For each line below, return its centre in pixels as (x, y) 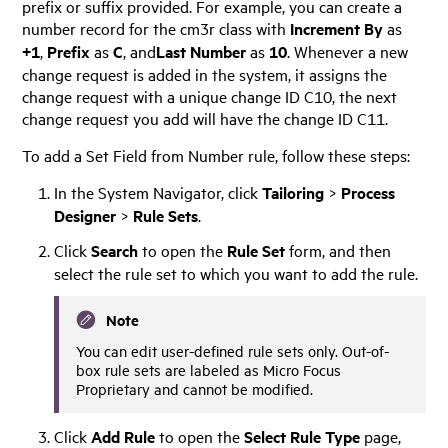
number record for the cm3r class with (156, 28)
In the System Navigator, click (158, 191)
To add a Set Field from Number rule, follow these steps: (216, 154)
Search (115, 250)
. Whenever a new (348, 51)
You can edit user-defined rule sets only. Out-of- (233, 350)
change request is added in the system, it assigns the (205, 74)
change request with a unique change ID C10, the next (210, 96)
